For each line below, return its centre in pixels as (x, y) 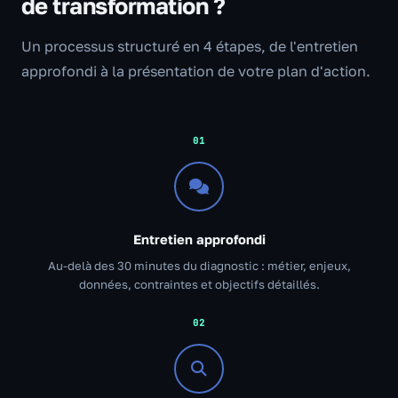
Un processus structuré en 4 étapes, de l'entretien (190, 46)
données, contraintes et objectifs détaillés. (199, 284)
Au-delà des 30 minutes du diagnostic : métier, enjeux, (199, 265)
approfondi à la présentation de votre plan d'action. (196, 71)
